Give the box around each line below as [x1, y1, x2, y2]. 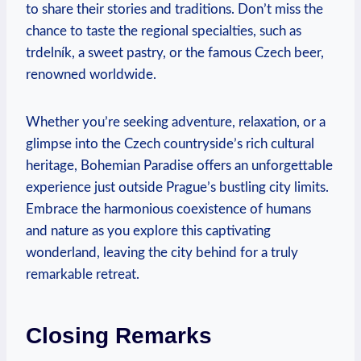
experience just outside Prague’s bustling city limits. [26, 180, 329, 194]
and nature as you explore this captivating [26, 223, 271, 238]
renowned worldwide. [26, 67, 156, 81]
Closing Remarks [26, 322, 212, 348]
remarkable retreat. [26, 267, 139, 281]
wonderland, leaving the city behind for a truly [26, 245, 298, 259]
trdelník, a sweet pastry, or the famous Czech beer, [26, 45, 324, 60]
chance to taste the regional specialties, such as [26, 23, 301, 38]
